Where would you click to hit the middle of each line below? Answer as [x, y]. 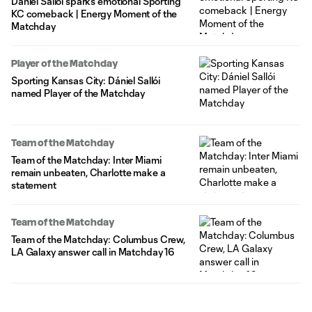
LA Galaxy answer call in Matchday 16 [93, 251]
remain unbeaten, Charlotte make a [88, 172]
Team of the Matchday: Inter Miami [86, 159]
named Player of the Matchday [78, 93]
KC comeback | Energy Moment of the [94, 13]
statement [34, 185]
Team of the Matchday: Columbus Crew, [98, 239]
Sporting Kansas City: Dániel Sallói [86, 80]
